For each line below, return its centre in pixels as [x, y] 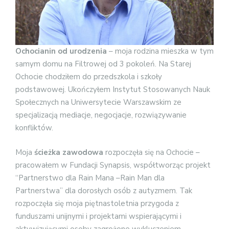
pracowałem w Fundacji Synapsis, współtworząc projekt [113, 165]
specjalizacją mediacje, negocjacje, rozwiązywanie [101, 115]
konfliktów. [34, 128]
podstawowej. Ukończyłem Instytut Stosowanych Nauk [113, 90]
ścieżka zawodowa [69, 152]
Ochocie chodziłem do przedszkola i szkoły [89, 77]
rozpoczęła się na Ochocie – [152, 152]
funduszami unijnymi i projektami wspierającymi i [98, 216]
